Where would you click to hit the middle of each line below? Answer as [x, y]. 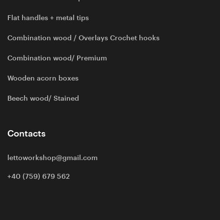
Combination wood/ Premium [57, 58]
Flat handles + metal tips [48, 18]
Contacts [27, 134]
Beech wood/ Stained [43, 98]
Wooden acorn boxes [43, 78]
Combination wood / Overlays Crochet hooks [83, 38]
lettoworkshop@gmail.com [53, 158]
